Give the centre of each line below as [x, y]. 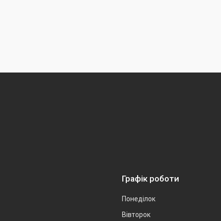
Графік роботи [150, 178]
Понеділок [139, 199]
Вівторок [136, 214]
